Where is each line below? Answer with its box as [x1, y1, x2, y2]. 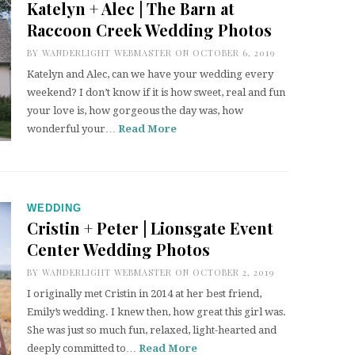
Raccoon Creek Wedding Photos [27, 19, 272, 40]
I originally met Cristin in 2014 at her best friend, [27, 288, 261, 300]
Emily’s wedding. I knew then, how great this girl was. [27, 306, 286, 318]
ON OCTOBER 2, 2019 [172, 266, 274, 278]
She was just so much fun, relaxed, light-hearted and [27, 324, 277, 336]
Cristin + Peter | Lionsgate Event [27, 217, 273, 239]
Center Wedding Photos [27, 239, 210, 260]
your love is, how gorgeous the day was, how [27, 105, 243, 116]
